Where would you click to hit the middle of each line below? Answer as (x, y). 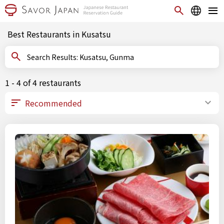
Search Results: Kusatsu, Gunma (107, 57)
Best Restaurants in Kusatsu (59, 34)
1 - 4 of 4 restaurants (43, 82)
